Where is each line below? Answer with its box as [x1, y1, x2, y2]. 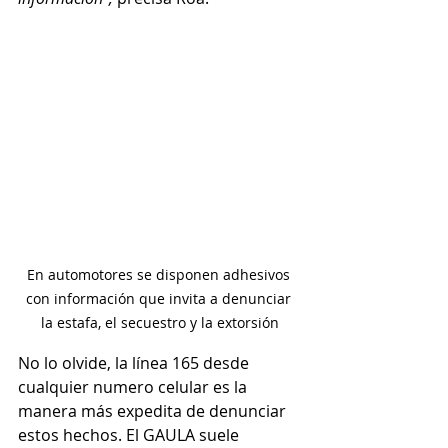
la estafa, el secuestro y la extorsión [41, 313, 279, 333]
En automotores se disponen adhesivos [26, 265, 294, 285]
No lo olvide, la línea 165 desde [18, 352, 253, 375]
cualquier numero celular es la [18, 376, 251, 399]
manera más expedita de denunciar [18, 400, 290, 423]
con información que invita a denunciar [25, 289, 295, 309]
